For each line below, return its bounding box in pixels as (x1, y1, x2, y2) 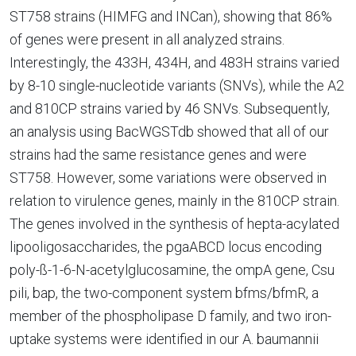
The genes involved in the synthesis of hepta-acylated (10, 215, 339, 232)
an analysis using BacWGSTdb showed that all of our (10, 123, 329, 140)
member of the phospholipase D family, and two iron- (10, 308, 331, 324)
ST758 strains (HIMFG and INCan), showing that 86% (10, 8, 332, 25)
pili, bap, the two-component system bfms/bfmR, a (10, 284, 319, 301)
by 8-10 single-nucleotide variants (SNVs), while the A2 (10, 77, 344, 94)
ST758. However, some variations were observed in (10, 169, 327, 186)
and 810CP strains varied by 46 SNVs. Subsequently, (10, 100, 330, 117)
